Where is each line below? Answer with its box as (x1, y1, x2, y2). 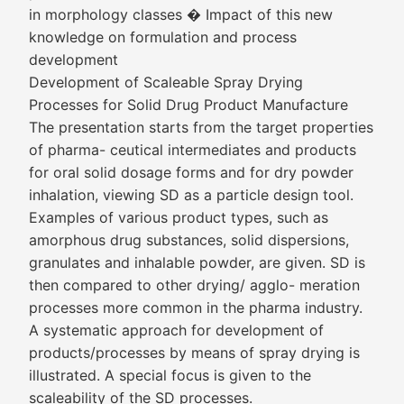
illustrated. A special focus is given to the (29, 366, 311, 384)
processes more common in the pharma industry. (29, 298, 363, 317)
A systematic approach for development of (29, 321, 324, 339)
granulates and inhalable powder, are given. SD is (29, 253, 365, 271)
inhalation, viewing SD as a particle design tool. (29, 186, 353, 204)
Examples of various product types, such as (29, 208, 328, 226)
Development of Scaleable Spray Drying (29, 73, 303, 91)
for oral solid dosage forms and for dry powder (29, 163, 353, 181)
